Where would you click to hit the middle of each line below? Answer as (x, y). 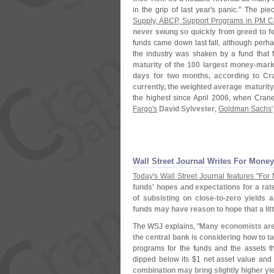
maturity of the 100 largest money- (194, 65)
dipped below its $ (165, 259)
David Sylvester (187, 109)
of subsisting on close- (175, 198)
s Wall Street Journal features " (206, 176)
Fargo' (143, 109)
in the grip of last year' (172, 10)
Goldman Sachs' (246, 109)
